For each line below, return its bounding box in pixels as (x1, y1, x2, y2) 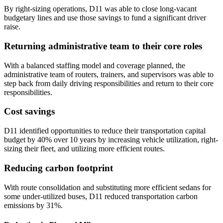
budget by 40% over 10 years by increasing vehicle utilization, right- (4, 135, 218, 144)
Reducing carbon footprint (4, 162, 113, 173)
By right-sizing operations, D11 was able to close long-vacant (4, 4, 197, 13)
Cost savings (4, 106, 55, 117)
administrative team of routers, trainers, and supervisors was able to (4, 70, 214, 79)
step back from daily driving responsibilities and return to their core (4, 79, 214, 88)
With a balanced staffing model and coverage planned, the (4, 61, 185, 70)
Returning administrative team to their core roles (4, 40, 202, 51)
